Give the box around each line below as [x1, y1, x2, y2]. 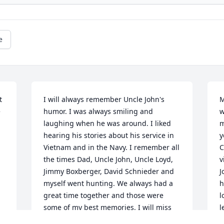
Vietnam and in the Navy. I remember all [43, 142, 180, 152]
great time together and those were [43, 190, 164, 200]
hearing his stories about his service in [43, 130, 174, 140]
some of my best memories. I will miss [43, 202, 172, 212]
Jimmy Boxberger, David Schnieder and [43, 166, 174, 176]
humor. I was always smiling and [43, 106, 153, 116]
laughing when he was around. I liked [43, 118, 171, 128]
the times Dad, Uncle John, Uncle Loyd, [43, 154, 173, 164]
